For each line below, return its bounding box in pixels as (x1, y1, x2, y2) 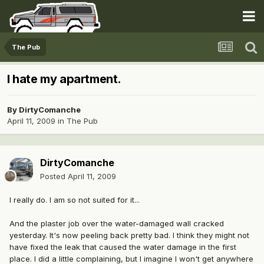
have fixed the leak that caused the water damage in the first (9, 242, 236, 252)
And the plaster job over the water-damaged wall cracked (9, 219, 224, 229)
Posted (40, 171, 68, 181)
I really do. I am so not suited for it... (9, 195, 140, 205)
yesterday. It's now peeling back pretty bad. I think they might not (9, 230, 249, 240)
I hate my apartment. (7, 72, 121, 87)
